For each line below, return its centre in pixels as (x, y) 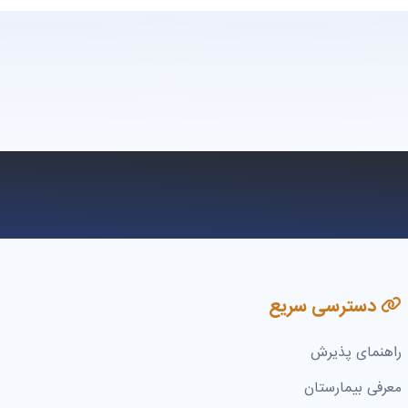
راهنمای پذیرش (356, 352)
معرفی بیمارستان (352, 388)
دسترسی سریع (324, 306)
